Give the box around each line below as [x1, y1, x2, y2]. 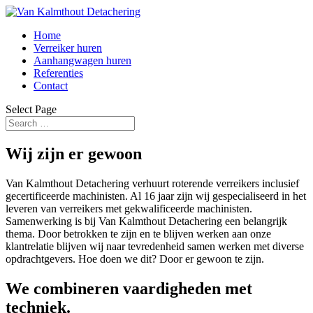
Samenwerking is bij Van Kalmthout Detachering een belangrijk [6, 214, 287, 227]
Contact [34, 80, 68, 92]
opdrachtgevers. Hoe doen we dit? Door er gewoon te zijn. [6, 252, 264, 265]
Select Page [6, 103, 57, 115]
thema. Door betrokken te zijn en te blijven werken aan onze [6, 227, 271, 240]
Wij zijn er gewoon [6, 144, 142, 163]
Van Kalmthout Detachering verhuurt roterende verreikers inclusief [6, 177, 299, 189]
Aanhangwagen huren [34, 54, 131, 66]
